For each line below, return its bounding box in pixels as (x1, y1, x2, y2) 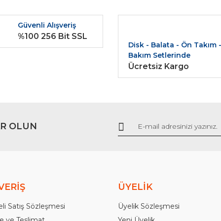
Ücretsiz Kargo (128, 61, 189, 71)
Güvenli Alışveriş (18, 20, 76, 30)
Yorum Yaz (95, 7, 126, 15)
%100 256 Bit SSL (18, 31, 87, 41)
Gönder (100, 117, 121, 125)
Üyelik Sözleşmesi (118, 201, 180, 211)
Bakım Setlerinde (128, 50, 190, 60)
